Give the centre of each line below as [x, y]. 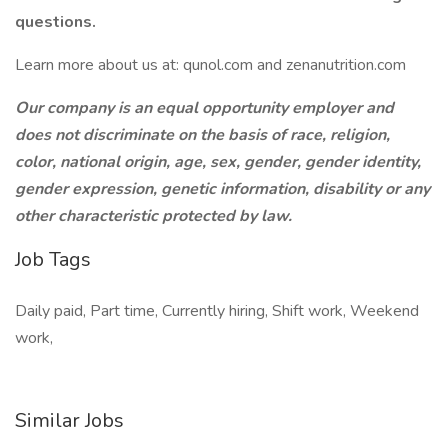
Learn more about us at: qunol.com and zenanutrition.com [210, 65]
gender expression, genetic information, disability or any [222, 189]
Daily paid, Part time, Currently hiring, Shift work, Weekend [217, 311]
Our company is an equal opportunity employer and [204, 108]
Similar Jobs [69, 420]
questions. [55, 22]
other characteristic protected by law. [153, 216]
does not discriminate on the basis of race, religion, [202, 135]
